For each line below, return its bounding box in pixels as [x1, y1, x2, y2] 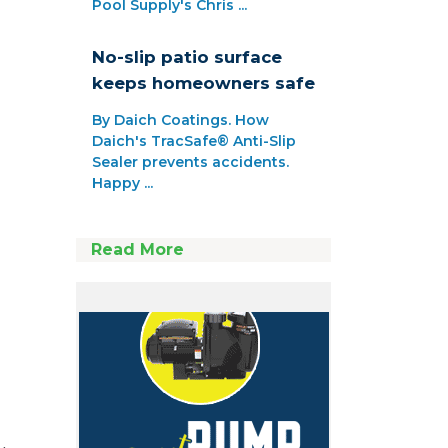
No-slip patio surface [92, 47, 282, 68]
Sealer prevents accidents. [92, 153, 289, 172]
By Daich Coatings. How [92, 111, 269, 130]
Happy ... [92, 174, 153, 193]
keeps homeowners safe [92, 73, 315, 94]
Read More [91, 240, 184, 260]
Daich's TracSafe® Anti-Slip [92, 132, 296, 151]
